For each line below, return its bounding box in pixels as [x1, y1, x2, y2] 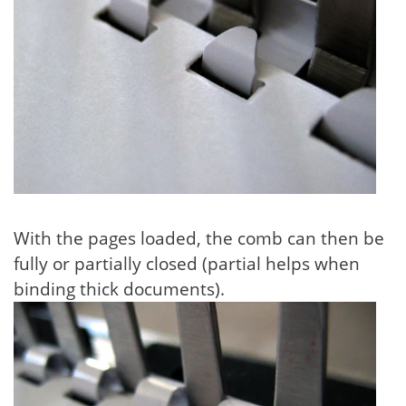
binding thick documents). [14, 276, 225, 302]
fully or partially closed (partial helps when [14, 251, 360, 276]
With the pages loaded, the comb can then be [14, 226, 384, 251]
